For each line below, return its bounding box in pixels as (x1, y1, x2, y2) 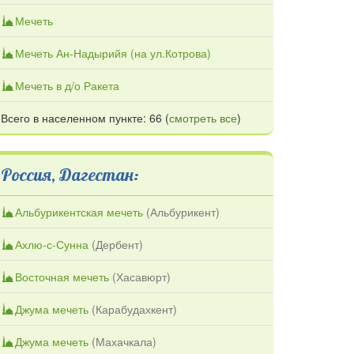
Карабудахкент (96, 300, 173, 317)
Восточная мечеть (15, 268, 109, 284)
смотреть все (169, 109, 237, 126)
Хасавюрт (116, 268, 167, 284)
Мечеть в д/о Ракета (15, 77, 119, 93)
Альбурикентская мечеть (15, 203, 143, 220)
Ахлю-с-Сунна (15, 235, 88, 252)
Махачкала (96, 333, 153, 349)
